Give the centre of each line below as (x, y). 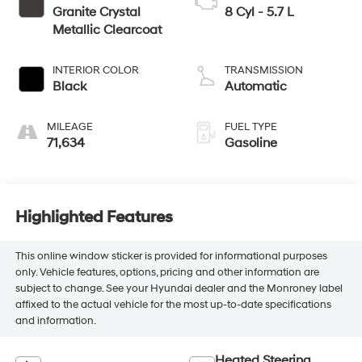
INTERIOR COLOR (95, 70)
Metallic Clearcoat (107, 29)
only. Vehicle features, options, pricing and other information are (167, 273)
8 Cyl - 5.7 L (259, 12)
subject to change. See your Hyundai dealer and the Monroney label (179, 289)
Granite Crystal (96, 12)
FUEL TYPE (251, 126)
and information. (55, 321)
